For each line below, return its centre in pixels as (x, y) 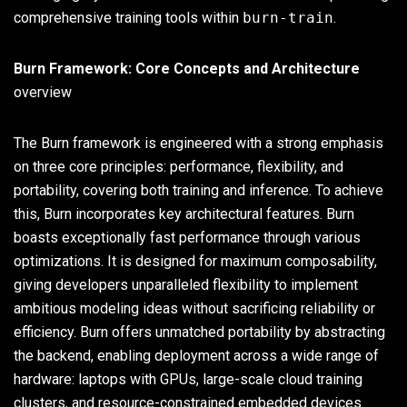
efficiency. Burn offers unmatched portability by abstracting (199, 332)
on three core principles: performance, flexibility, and (179, 166)
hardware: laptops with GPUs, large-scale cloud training (188, 379)
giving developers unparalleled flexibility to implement (186, 284)
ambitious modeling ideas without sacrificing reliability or (194, 308)
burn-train (288, 17)
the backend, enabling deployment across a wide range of (196, 355)
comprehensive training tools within (128, 17)
